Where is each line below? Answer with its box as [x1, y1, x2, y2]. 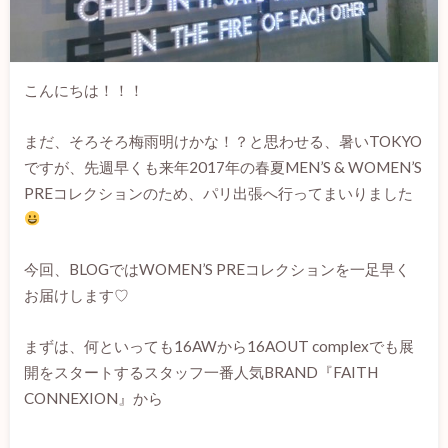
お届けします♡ [23, 286, 129, 305]
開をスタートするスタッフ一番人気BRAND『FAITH [23, 362, 378, 381]
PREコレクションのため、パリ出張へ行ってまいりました [23, 183, 413, 202]
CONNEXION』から [23, 388, 163, 407]
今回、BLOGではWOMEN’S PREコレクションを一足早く [23, 260, 410, 279]
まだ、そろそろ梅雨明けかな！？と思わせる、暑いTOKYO [23, 131, 422, 150]
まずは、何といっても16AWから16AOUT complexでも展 [23, 336, 414, 355]
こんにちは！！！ [23, 81, 144, 99]
